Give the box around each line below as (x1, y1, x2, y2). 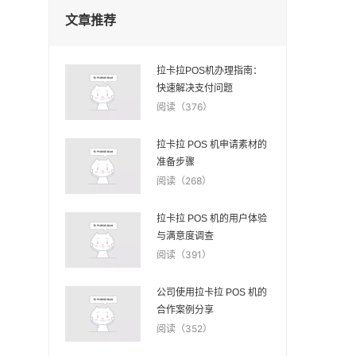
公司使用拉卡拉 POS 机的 (156, 287, 267, 298)
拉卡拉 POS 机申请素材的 (156, 139, 267, 150)
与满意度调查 (156, 230, 214, 242)
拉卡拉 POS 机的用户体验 (156, 213, 267, 224)
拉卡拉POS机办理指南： (156, 65, 262, 76)
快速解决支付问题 (156, 83, 233, 94)
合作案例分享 (156, 304, 214, 315)
